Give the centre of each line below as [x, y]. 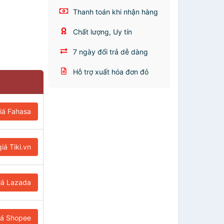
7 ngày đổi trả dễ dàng [110, 52]
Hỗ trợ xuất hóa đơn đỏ [110, 72]
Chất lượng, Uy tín [102, 32]
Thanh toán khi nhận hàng [115, 12]
